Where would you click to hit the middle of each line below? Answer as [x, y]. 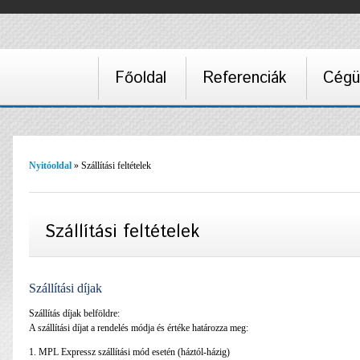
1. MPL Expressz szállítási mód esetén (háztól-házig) [129, 352]
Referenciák [245, 78]
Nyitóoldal [50, 166]
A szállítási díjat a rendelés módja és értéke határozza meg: [139, 327]
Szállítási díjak [65, 288]
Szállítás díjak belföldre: [74, 313]
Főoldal [141, 78]
